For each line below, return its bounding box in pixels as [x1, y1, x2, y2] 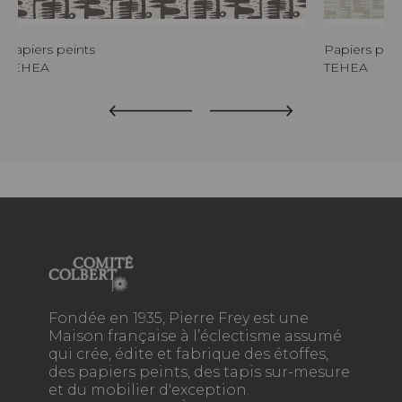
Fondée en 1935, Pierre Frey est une [48, 310, 309, 328]
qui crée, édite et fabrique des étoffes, [48, 345, 328, 363]
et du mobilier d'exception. [48, 381, 249, 399]
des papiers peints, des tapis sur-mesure [48, 363, 350, 381]
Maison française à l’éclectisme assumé [48, 328, 342, 345]
